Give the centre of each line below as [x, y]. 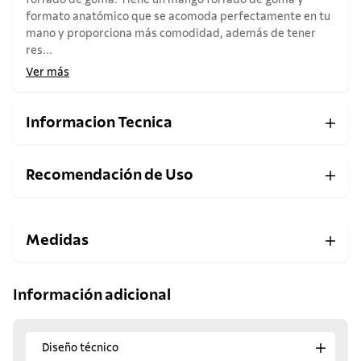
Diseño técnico [80, 348]
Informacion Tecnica [99, 123]
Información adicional [92, 295]
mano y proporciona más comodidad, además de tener [171, 34]
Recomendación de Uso [110, 176]
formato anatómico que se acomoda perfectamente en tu [178, 17]
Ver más [48, 73]
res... [39, 51]
